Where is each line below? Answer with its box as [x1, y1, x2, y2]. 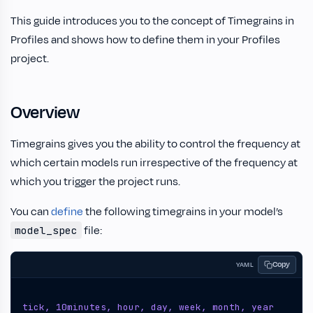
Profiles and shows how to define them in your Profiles [10, 32, 280, 48]
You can [10, 204, 51, 219]
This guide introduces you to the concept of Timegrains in [10, 13, 294, 29]
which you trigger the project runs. [10, 174, 180, 189]
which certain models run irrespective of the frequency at [10, 155, 298, 170]
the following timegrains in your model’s [83, 204, 283, 219]
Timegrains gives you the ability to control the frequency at [10, 136, 300, 152]
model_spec [14, 224, 78, 237]
